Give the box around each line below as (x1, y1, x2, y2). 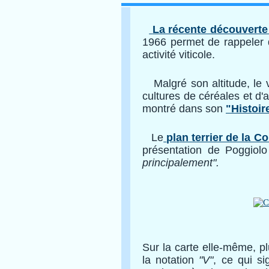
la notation (142, 254, 199, 266)
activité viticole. (142, 49, 215, 61)
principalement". (142, 157, 219, 169)
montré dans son (142, 103, 226, 115)
